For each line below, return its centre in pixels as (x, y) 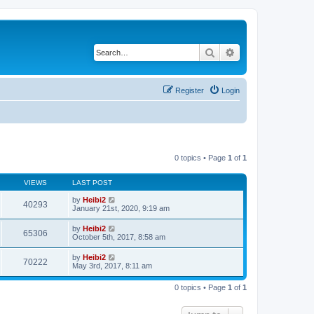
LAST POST (92, 182)
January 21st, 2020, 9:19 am (121, 208)
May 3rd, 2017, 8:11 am (112, 265)
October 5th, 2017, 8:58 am (119, 237)
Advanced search (272, 52)
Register (190, 90)
